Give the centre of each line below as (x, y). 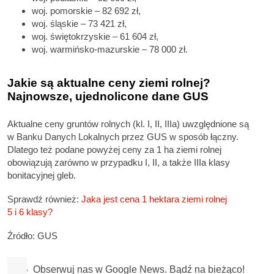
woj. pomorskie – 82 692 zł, (86, 10)
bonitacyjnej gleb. (42, 175)
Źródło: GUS (32, 236)
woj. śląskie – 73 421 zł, (79, 23)
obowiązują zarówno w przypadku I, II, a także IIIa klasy (119, 162)
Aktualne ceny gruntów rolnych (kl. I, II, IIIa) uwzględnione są (128, 124)
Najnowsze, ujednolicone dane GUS (108, 97)
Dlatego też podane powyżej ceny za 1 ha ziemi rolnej (114, 149)
